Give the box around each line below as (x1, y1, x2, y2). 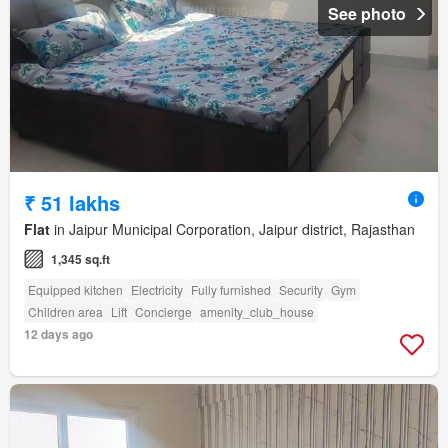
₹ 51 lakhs (24, 188, 120, 218)
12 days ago (24, 325, 93, 344)
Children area (28, 303, 103, 321)
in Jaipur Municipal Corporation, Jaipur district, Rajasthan (50, 219, 415, 240)
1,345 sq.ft (51, 250, 110, 269)
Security (279, 281, 323, 299)
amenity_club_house (200, 303, 314, 321)
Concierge (135, 303, 192, 321)
